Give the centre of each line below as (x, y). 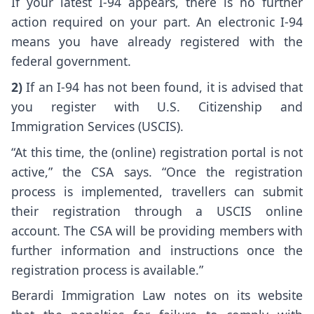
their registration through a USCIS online (157, 211)
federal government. (71, 61)
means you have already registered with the (157, 41)
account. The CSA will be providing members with (157, 230)
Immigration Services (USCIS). (97, 126)
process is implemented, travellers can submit (157, 191)
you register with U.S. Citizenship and (157, 106)
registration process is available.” (107, 269)
